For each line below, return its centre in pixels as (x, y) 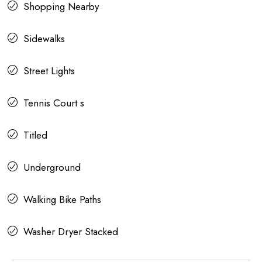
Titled (35, 135)
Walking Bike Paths (62, 200)
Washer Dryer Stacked (71, 232)
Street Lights (49, 71)
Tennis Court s (54, 103)
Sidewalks (44, 39)
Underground (52, 168)
